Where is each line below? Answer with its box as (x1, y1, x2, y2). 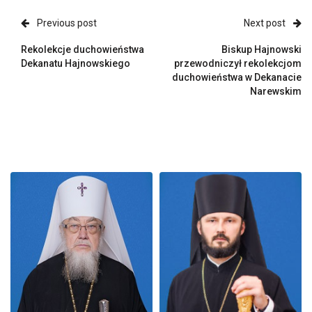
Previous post (37, 17, 97, 29)
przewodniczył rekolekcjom (174, 57, 302, 69)
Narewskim (250, 85, 302, 97)
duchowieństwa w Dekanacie (172, 71, 302, 83)
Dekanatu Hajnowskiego (21, 57, 130, 69)
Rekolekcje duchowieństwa (21, 43, 144, 55)
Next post (244, 17, 286, 29)
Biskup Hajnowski (221, 43, 302, 55)
